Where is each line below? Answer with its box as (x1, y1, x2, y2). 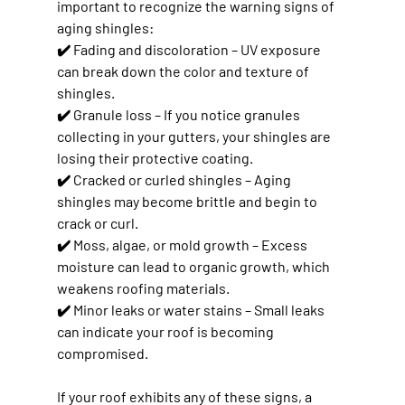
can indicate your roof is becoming (56, 322, 277, 340)
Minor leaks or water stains (72, 300, 242, 318)
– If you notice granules (151, 105, 303, 123)
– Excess (249, 235, 310, 253)
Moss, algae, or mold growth (72, 235, 250, 253)
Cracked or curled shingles (72, 170, 242, 188)
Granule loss (72, 105, 152, 123)
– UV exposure (228, 40, 324, 58)
